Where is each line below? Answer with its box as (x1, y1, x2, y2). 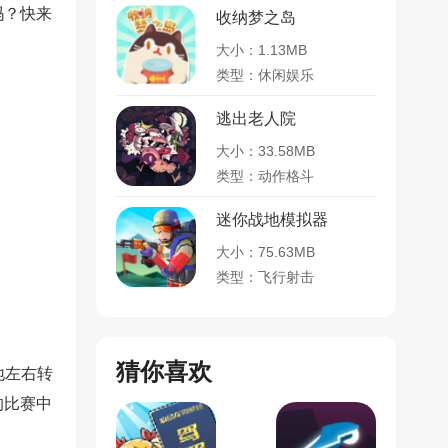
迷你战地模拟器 (216, 211, 328, 228)
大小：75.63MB (216, 244, 315, 260)
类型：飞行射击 (216, 269, 314, 285)
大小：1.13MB (216, 42, 307, 58)
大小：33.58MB (216, 143, 315, 159)
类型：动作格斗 (216, 168, 314, 184)
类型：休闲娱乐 (216, 67, 314, 83)
